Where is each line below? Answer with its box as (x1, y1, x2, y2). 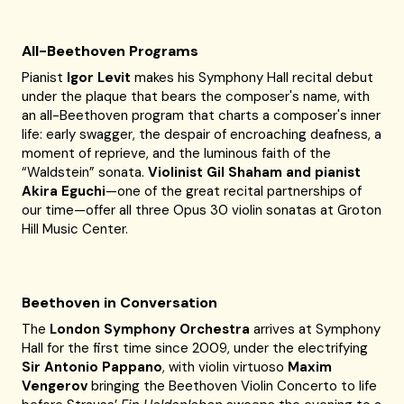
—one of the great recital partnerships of (106, 182, 363, 200)
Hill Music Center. (22, 220, 129, 238)
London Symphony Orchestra (50, 320, 251, 338)
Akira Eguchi (22, 182, 106, 200)
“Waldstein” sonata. (22, 163, 149, 181)
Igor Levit (67, 69, 132, 87)
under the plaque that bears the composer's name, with (22, 87, 371, 106)
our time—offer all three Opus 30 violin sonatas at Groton (22, 201, 382, 219)
